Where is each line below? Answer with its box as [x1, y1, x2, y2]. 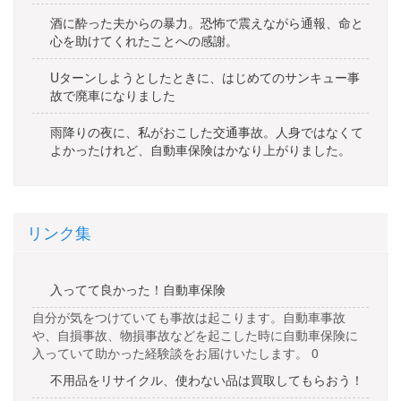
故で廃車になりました [50, 86, 175, 104]
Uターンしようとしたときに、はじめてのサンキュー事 [50, 68, 360, 86]
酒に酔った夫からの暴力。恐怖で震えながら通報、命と [50, 13, 363, 31]
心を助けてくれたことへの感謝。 [50, 31, 238, 49]
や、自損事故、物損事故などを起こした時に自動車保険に [32, 326, 358, 344]
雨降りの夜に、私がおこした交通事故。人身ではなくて [50, 123, 363, 141]
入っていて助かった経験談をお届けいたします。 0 [32, 344, 319, 362]
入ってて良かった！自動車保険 [50, 280, 226, 298]
